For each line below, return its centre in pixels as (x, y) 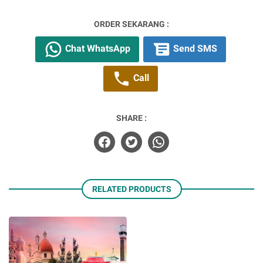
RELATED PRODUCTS (131, 189)
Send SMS (194, 49)
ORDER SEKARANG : (131, 24)
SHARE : (131, 118)
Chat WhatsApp (97, 49)
